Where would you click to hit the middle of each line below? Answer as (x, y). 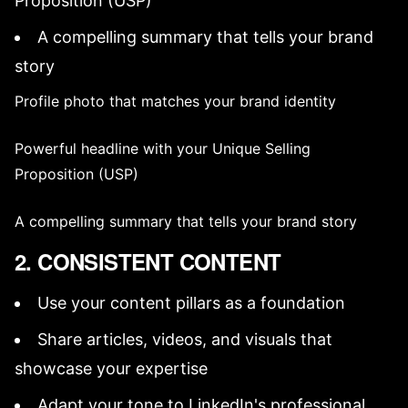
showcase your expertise (111, 368)
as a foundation (283, 303)
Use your (74, 303)
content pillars (165, 303)
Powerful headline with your (113, 148)
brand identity (288, 101)
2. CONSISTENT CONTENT (148, 261)
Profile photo (60, 101)
